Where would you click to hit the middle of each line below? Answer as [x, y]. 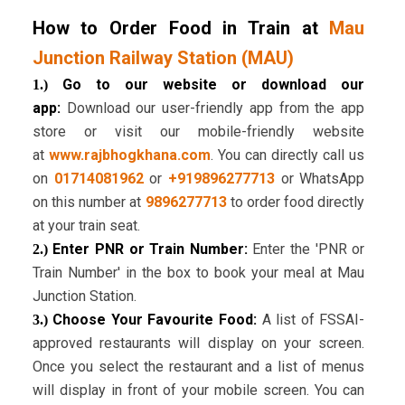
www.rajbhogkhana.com [129, 155]
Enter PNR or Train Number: [150, 250]
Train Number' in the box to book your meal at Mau [198, 273]
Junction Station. [84, 297]
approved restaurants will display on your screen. [198, 344]
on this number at [89, 202]
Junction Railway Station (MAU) [163, 58]
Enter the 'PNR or [309, 250]
